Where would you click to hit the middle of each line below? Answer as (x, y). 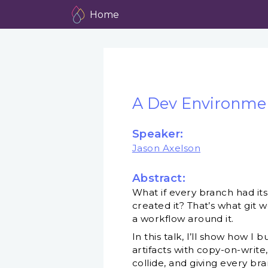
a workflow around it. (183, 219)
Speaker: (158, 134)
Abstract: (159, 178)
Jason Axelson (166, 148)
